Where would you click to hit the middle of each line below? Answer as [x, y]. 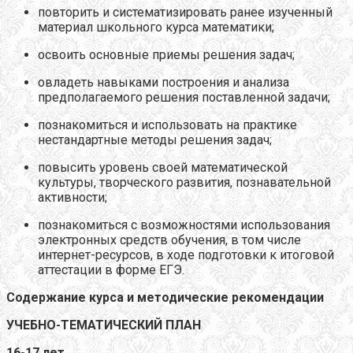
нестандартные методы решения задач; [155, 139]
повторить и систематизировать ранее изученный [185, 12]
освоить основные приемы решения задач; [166, 54]
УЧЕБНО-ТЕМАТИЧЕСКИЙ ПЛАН [104, 325]
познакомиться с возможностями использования [184, 225]
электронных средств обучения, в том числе [169, 240]
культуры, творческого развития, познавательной [184, 182]
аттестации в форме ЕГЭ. [111, 269]
